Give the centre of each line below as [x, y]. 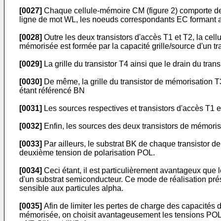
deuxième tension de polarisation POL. [87, 153]
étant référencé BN [52, 91]
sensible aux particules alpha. [71, 188]
